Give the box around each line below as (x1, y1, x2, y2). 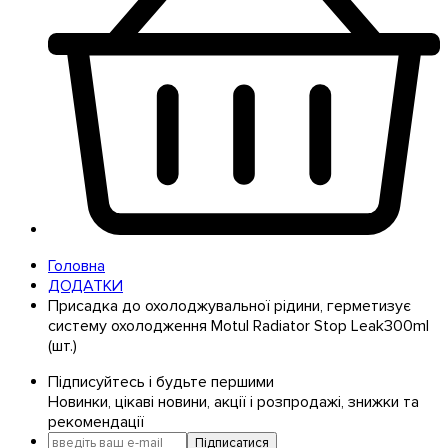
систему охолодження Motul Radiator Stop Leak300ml (48, 315, 429, 336)
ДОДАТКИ (48, 275, 123, 296)
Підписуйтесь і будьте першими (48, 371, 274, 392)
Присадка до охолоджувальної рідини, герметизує (48, 295, 411, 316)
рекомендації (48, 411, 144, 432)
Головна (48, 255, 105, 276)
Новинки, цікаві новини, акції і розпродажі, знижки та (48, 391, 419, 412)
